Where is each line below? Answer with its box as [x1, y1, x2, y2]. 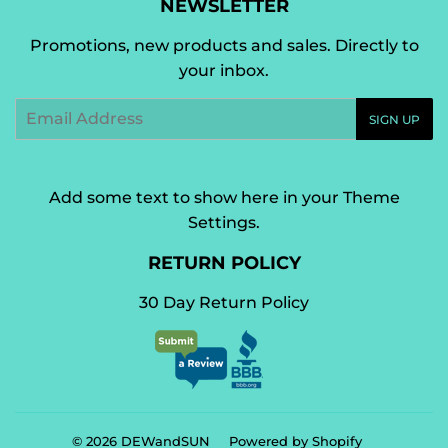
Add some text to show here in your [48, 187, 343, 207]
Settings [188, 212, 256, 232]
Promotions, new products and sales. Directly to [29, 35, 419, 55]
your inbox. [179, 60, 269, 80]
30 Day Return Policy [139, 292, 309, 312]
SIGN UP [369, 111, 420, 127]
